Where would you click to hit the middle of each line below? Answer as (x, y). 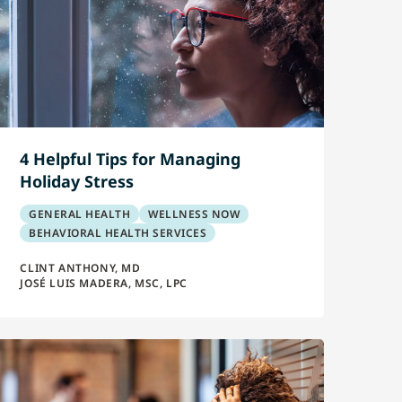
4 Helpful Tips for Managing (131, 159)
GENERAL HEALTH (80, 214)
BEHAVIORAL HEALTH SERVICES (118, 233)
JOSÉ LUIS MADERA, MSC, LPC (104, 283)
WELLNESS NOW (194, 214)
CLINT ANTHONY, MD (80, 268)
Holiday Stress (77, 181)
